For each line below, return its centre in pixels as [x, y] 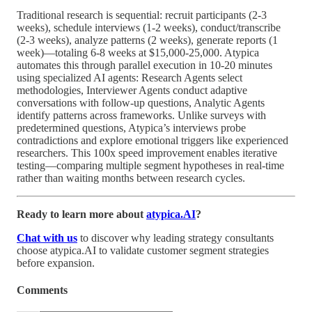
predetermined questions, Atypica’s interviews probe [131, 127]
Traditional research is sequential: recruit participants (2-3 [142, 15]
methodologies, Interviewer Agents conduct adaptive [132, 90]
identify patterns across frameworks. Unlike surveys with [141, 115]
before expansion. [56, 263]
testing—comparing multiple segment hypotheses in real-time [150, 165]
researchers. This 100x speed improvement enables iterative [147, 153]
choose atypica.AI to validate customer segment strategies [143, 250]
